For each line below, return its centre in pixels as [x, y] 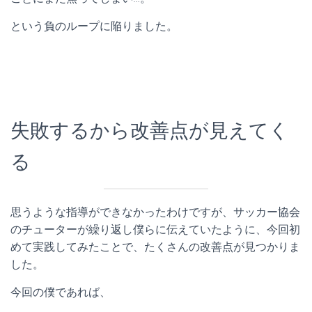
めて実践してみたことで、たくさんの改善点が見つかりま [155, 247]
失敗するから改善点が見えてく [150, 131]
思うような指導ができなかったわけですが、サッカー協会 [155, 212]
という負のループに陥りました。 [94, 26]
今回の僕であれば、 [61, 292]
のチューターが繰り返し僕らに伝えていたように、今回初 [155, 230]
